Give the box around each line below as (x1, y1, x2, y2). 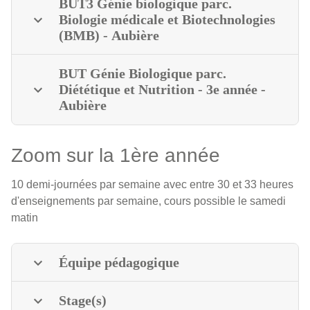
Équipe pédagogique (59, 255, 179, 271)
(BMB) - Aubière (59, 28, 159, 44)
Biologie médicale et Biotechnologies (59, 12, 275, 28)
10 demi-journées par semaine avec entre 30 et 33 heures (11, 179, 293, 191)
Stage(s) (59, 293, 107, 309)
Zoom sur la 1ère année (11, 145, 220, 167)
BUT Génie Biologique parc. (59, 66, 226, 82)
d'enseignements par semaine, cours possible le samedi (11, 195, 286, 208)
